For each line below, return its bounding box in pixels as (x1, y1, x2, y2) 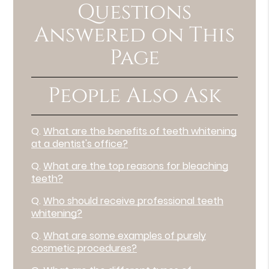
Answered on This (34, 20, 235, 49)
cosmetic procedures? (31, 241, 138, 255)
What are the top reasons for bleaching (43, 159, 229, 173)
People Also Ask (47, 81, 222, 110)
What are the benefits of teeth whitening (43, 124, 237, 138)
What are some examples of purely (43, 228, 207, 243)
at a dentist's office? (31, 136, 128, 151)
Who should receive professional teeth (43, 193, 224, 208)
